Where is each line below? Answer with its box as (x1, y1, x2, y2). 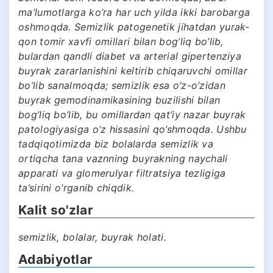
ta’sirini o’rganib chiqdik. (18, 181, 135, 194)
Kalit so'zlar (18, 202, 93, 218)
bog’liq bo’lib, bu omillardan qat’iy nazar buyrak (18, 108, 246, 121)
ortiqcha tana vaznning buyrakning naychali (18, 152, 228, 165)
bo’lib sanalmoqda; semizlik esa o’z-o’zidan (18, 79, 225, 91)
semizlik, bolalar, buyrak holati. (18, 231, 166, 244)
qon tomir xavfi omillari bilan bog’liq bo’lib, (18, 35, 224, 48)
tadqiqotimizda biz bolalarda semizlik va (18, 137, 213, 150)
